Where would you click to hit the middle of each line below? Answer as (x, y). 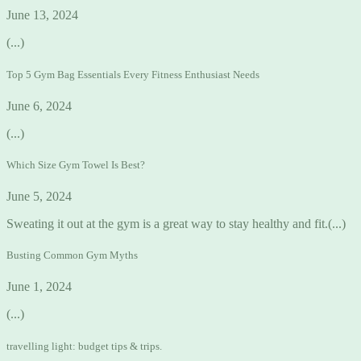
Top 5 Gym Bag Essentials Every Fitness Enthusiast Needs (133, 74)
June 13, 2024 (42, 15)
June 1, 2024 (39, 287)
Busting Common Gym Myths (72, 255)
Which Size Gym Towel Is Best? (76, 164)
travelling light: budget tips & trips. (84, 346)
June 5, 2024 (39, 197)
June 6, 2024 (39, 106)
